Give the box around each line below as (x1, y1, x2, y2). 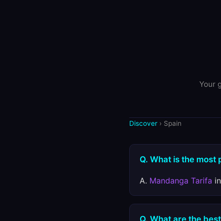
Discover (129, 119, 157, 127)
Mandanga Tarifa (149, 176, 212, 185)
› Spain (157, 119, 182, 127)
